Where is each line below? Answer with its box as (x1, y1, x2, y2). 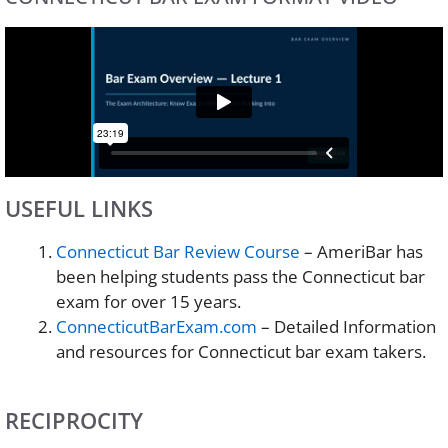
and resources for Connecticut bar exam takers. (56, 339, 426, 363)
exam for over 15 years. (56, 289, 241, 313)
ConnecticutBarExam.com (56, 314, 257, 338)
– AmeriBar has (300, 239, 423, 263)
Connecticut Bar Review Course (56, 239, 300, 263)
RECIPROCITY (5, 405, 143, 435)
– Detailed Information (257, 314, 436, 338)
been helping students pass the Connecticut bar (56, 264, 425, 288)
